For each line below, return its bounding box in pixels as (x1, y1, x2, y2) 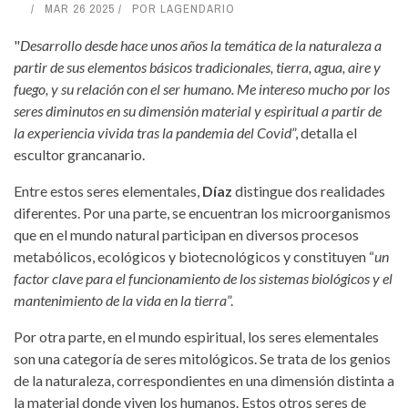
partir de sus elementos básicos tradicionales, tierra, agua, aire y (14, 57, 381, 76)
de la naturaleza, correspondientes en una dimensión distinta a (14, 371, 394, 389)
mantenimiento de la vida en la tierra (14, 291, 227, 309)
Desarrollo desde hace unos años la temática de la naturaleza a (20, 36, 382, 54)
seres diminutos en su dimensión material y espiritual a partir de (14, 101, 382, 119)
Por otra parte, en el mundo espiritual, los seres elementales (14, 327, 379, 345)
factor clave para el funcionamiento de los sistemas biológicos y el (14, 269, 393, 287)
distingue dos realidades (232, 181, 385, 199)
